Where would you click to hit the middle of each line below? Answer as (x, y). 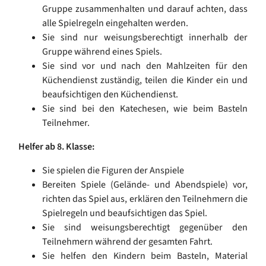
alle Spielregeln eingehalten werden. (115, 23)
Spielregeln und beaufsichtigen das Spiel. (126, 213)
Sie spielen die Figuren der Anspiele (113, 171)
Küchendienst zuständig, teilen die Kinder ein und (145, 80)
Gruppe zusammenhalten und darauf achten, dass (145, 9)
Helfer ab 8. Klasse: (56, 147)
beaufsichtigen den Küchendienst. (110, 95)
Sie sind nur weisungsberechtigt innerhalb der (145, 38)
